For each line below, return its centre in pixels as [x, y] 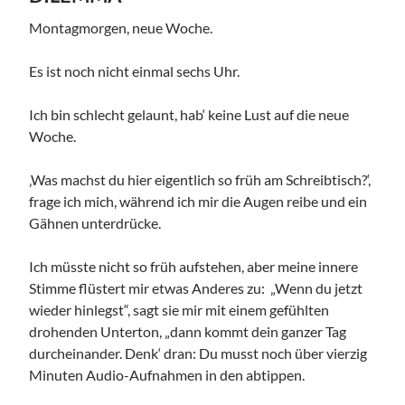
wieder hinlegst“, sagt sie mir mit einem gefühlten [179, 309]
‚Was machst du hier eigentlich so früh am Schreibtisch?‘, [200, 179]
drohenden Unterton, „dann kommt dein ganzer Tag [188, 331]
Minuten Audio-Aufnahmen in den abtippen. [167, 374]
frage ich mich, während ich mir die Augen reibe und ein [198, 201]
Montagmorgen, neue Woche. [121, 27]
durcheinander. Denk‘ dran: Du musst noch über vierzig [198, 353]
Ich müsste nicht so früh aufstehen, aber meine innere [194, 266]
